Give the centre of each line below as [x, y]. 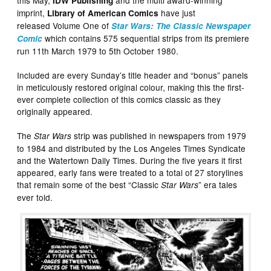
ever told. [35, 198]
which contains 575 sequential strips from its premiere [146, 38]
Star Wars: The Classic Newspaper [181, 26]
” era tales [218, 185]
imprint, [32, 13]
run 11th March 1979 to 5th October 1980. [98, 51]
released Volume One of [64, 26]
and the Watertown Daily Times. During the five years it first [130, 161]
